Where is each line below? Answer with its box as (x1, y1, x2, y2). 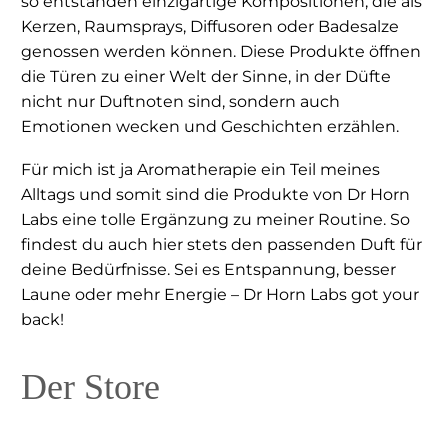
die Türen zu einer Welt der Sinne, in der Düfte (21, 67, 391, 87)
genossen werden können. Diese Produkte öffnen (21, 42, 421, 62)
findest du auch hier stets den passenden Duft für (21, 234, 422, 254)
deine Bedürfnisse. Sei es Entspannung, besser (21, 259, 396, 279)
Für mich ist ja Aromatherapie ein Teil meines (21, 159, 380, 179)
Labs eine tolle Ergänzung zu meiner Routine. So (21, 209, 410, 229)
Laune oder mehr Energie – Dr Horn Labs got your (21, 284, 419, 304)
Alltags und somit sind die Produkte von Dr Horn (21, 184, 410, 204)
